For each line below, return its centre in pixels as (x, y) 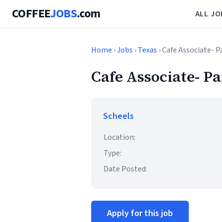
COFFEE (31, 14)
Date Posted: (125, 169)
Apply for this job (140, 213)
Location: (119, 137)
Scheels (118, 116)
